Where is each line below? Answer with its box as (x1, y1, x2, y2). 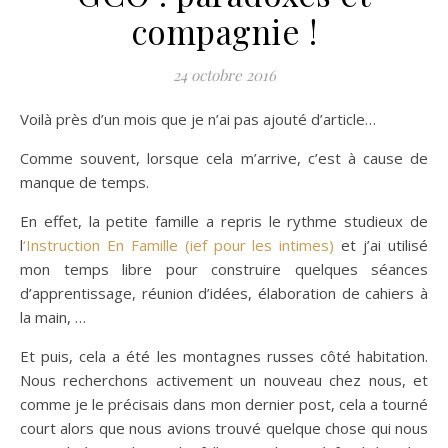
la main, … (20, 307, 86, 327)
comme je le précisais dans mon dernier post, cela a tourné (20, 394, 428, 414)
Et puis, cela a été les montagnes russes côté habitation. (20, 346, 428, 366)
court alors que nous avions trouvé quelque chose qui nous (20, 418, 428, 438)
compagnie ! (130, 9, 318, 53)
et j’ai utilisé (334, 235, 429, 255)
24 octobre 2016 (172, 65, 276, 85)
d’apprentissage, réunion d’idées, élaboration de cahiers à (20, 283, 428, 303)
